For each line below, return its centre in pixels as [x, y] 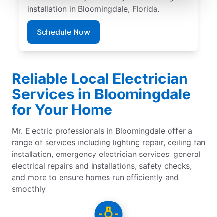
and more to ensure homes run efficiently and [95, 177]
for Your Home [62, 109]
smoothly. [29, 189]
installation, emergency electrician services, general [106, 154]
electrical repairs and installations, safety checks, [102, 165]
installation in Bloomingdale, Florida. [93, 8]
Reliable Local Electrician [100, 78]
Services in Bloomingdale [101, 94]
